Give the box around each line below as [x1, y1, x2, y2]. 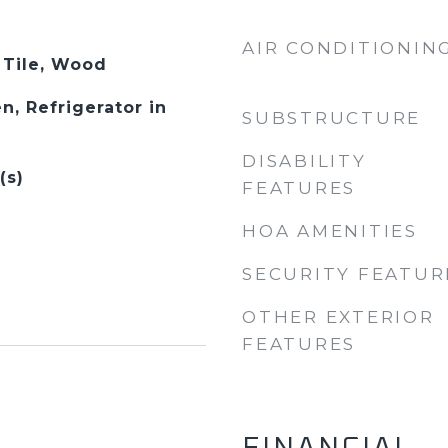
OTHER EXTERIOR [242, 307, 435, 327]
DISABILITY [242, 151, 367, 171]
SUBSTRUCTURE [242, 108, 421, 128]
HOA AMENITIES [242, 221, 418, 241]
